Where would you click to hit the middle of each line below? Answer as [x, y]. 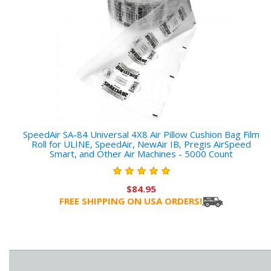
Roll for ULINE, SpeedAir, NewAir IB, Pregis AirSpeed [142, 144]
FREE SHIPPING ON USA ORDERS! [131, 201]
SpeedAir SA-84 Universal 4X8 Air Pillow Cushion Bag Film [142, 135]
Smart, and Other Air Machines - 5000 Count [142, 154]
